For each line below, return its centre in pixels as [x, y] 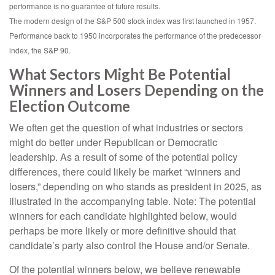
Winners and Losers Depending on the [137, 90]
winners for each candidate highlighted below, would [123, 215]
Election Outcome [70, 106]
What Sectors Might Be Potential [120, 74]
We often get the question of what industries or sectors [126, 127]
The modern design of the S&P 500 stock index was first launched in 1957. [133, 20]
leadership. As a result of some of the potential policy [123, 157]
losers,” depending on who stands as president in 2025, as [135, 186]
